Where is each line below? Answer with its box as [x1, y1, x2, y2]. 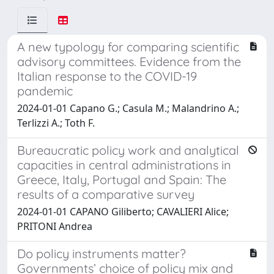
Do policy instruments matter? [17, 245, 186, 261]
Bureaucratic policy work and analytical [17, 142, 239, 158]
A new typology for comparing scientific [17, 39, 239, 54]
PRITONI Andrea [17, 219, 92, 233]
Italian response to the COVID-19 [17, 68, 197, 84]
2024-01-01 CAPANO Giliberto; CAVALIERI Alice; [17, 204, 229, 218]
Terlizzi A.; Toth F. [17, 116, 95, 130]
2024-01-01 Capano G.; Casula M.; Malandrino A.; [17, 101, 239, 115]
